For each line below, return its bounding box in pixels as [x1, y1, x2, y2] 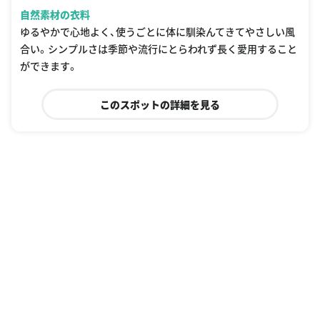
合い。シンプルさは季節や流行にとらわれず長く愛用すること [20, 41, 297, 56]
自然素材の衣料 [20, 6, 90, 21]
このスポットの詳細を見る [99, 96, 220, 111]
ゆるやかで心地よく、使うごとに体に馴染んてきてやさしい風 [20, 24, 295, 39]
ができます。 [20, 58, 78, 73]
